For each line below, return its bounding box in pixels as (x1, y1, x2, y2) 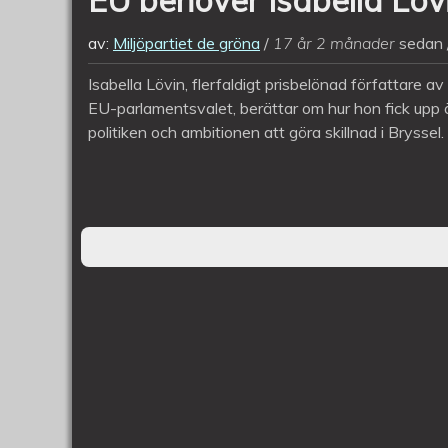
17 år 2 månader (273, 33, 395, 54)
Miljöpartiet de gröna (113, 33, 260, 54)
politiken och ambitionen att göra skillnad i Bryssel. (88, 122, 444, 143)
